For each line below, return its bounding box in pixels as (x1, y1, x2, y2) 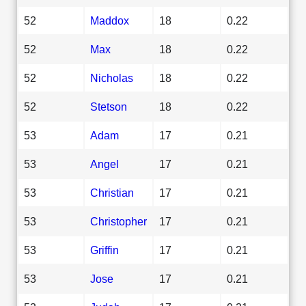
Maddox (90, 14, 129, 27)
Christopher (90, 214, 147, 227)
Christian (90, 186, 134, 199)
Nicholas (90, 71, 133, 84)
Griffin (90, 243, 119, 256)
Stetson (90, 100, 127, 113)
